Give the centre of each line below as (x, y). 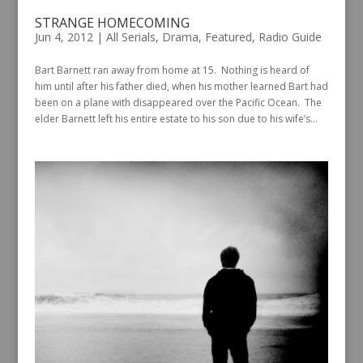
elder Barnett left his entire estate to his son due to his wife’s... (176, 119)
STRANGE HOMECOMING (112, 23)
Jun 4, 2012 (64, 37)
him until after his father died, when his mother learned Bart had (181, 87)
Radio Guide (290, 37)
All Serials (130, 37)
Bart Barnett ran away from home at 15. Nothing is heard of (172, 70)
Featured (228, 37)
